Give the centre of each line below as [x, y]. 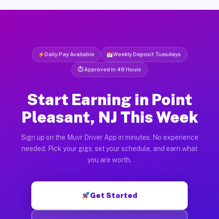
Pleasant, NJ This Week [109, 117]
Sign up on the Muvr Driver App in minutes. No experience [109, 137]
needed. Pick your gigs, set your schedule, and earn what [109, 148]
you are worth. [109, 160]
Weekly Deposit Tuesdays [147, 54]
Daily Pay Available [69, 54]
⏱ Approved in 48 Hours [109, 69]
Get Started [114, 195]
